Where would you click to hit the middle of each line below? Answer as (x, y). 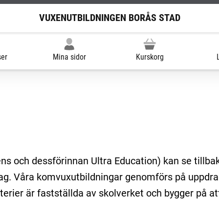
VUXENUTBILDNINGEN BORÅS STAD (109, 18)
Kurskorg (150, 57)
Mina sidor (69, 57)
